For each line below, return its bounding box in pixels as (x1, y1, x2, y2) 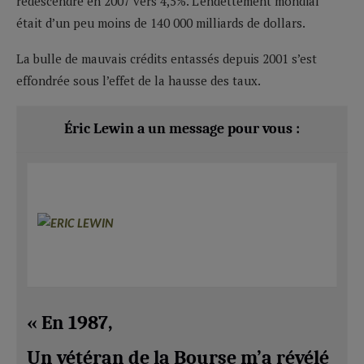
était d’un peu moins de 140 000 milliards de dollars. (16, 14, 305, 31)
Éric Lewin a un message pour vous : (64, 119, 300, 137)
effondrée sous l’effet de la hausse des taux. (16, 71, 261, 89)
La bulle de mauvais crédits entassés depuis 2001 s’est (16, 50, 317, 67)
